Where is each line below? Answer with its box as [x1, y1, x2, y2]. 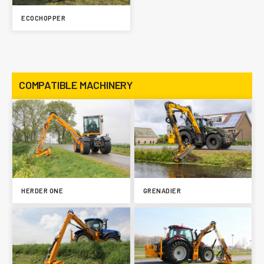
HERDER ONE [21, 186, 63, 194]
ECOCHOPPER [21, 14, 65, 22]
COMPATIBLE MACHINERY [19, 78, 133, 91]
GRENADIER [143, 186, 181, 194]
